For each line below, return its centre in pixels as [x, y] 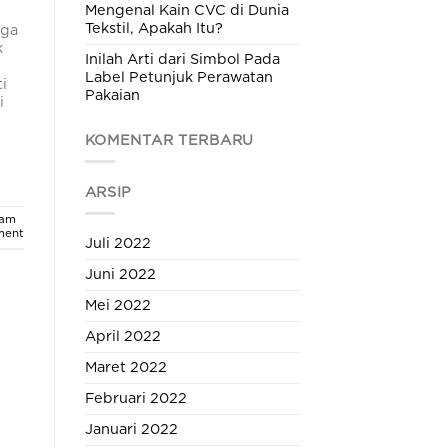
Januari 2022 [131, 430]
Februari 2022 [135, 399]
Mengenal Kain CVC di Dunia [186, 10]
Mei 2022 [117, 306]
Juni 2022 [120, 275]
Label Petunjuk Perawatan [178, 77]
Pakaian [112, 95]
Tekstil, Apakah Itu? [153, 28]
